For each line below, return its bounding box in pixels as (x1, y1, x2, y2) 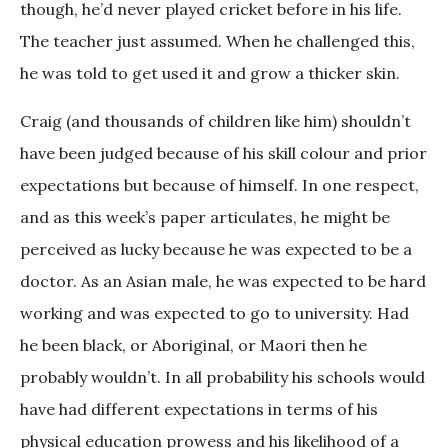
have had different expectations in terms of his (20, 399, 378, 420)
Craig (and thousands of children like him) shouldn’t (20, 111, 411, 132)
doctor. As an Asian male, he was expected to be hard (20, 271, 426, 292)
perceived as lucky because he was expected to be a (20, 239, 412, 260)
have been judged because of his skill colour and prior (20, 143, 427, 164)
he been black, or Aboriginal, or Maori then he (20, 335, 367, 356)
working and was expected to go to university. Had (20, 303, 409, 324)
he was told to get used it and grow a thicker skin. (20, 63, 404, 84)
